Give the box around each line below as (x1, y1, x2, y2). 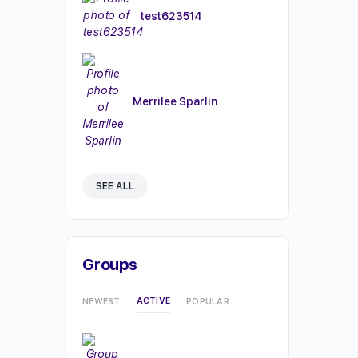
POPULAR (186, 296, 229, 307)
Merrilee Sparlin (133, 94, 218, 108)
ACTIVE (136, 296, 170, 306)
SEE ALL (96, 181, 134, 192)
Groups (82, 255, 137, 274)
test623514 (140, 9, 202, 22)
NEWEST (82, 296, 121, 307)
